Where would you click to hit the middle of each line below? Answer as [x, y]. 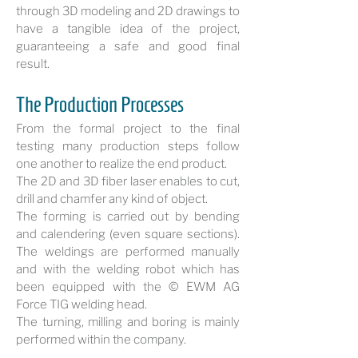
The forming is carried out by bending [128, 217]
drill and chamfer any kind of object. [112, 199]
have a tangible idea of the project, [128, 29]
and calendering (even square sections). [128, 234]
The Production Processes [100, 105]
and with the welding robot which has [128, 269]
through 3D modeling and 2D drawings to [128, 11]
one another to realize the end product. [121, 164]
